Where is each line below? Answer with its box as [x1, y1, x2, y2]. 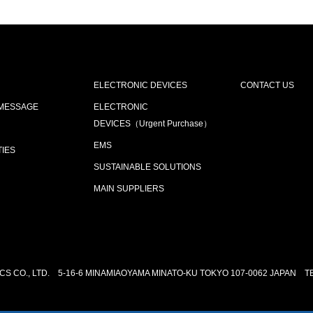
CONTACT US [240, 80, 294, 90]
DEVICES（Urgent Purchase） [94, 119, 212, 129]
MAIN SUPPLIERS [94, 184, 164, 194]
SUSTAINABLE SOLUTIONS [94, 162, 201, 172]
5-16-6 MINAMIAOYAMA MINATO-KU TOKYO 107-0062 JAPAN [57, 268, 296, 278]
